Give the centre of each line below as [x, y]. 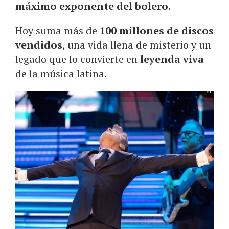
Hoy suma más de [58, 30]
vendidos [39, 44]
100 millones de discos [157, 30]
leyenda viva [172, 59]
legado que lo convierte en [78, 59]
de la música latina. [61, 73]
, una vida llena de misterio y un [137, 44]
